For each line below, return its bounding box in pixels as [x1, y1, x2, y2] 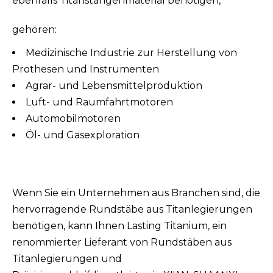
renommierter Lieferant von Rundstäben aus [12, 236, 232, 248]
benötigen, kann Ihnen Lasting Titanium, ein [12, 219, 227, 232]
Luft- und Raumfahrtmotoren [26, 96, 173, 108]
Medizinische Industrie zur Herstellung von [26, 46, 237, 58]
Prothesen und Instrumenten [12, 63, 159, 75]
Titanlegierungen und [12, 252, 122, 264]
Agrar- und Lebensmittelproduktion [26, 79, 202, 91]
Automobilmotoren [26, 112, 121, 124]
